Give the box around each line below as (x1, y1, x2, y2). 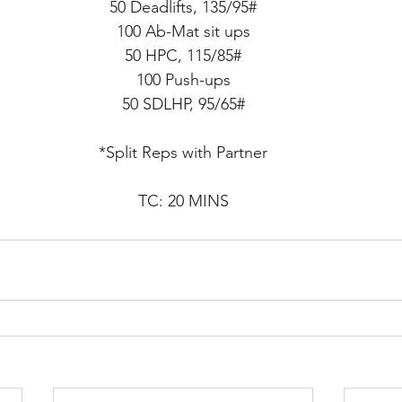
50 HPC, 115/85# (125, 45, 241, 66)
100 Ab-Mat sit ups (116, 21, 250, 41)
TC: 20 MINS (137, 190, 229, 211)
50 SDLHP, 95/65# (121, 93, 245, 114)
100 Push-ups (135, 69, 231, 90)
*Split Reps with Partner (99, 142, 267, 162)
